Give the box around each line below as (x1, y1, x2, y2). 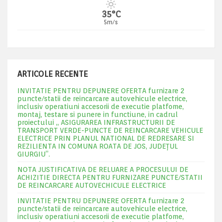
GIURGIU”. (17, 150, 50, 158)
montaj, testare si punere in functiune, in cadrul (17, 111, 178, 118)
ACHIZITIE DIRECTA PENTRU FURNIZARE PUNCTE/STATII (17, 173, 203, 181)
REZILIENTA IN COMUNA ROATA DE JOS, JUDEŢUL (17, 142, 178, 150)
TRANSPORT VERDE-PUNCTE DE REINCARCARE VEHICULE (17, 126, 203, 134)
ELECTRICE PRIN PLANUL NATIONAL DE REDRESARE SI (17, 134, 194, 142)
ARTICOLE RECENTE (17, 69, 88, 79)
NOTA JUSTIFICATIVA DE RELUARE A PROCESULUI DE (17, 166, 188, 173)
